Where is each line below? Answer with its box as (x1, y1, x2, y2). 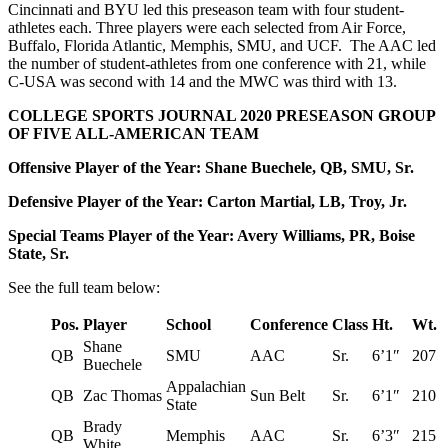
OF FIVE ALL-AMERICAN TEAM (8, 124, 259, 142)
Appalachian (166, 377, 246, 395)
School (166, 315, 211, 333)
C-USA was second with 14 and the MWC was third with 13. (8, 72, 397, 90)
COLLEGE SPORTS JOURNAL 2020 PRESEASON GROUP (8, 106, 435, 124)
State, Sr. (8, 244, 69, 262)
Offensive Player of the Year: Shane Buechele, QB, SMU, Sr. (8, 158, 414, 176)
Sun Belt (250, 386, 305, 404)
